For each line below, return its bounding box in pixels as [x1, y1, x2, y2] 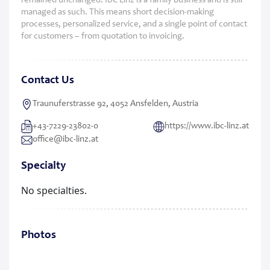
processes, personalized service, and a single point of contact [21, 20, 247, 30]
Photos [21, 230, 56, 242]
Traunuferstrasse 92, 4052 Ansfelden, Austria [33, 99, 198, 109]
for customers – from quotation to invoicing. [21, 32, 184, 42]
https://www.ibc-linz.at [165, 122, 249, 131]
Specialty [21, 160, 66, 172]
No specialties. [21, 184, 87, 198]
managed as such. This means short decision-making [21, 8, 214, 17]
